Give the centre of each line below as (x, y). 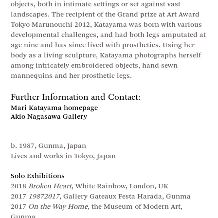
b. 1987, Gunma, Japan (49, 146)
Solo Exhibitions (38, 176)
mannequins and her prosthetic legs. (72, 76)
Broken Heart (50, 186)
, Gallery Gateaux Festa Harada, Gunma (125, 197)
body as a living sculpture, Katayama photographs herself (106, 55)
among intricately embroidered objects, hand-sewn (94, 66)
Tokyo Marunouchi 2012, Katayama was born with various (107, 25)
